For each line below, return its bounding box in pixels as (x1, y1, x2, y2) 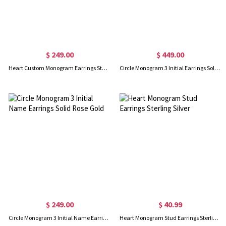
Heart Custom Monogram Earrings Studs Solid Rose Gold (102, 64, 108, 72)
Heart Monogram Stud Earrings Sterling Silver (212, 214, 218, 222)
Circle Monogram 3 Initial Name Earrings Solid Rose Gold (103, 214, 109, 222)
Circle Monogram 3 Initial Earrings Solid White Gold (214, 64, 220, 72)
